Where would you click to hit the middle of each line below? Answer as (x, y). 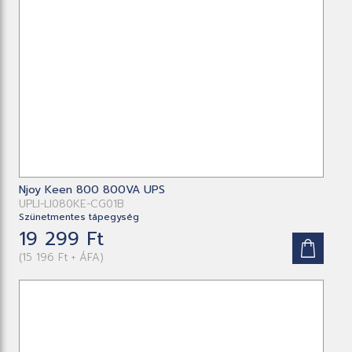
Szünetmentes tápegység (79, 216)
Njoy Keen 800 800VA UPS (92, 189)
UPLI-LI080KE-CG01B (72, 203)
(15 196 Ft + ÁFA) (62, 257)
